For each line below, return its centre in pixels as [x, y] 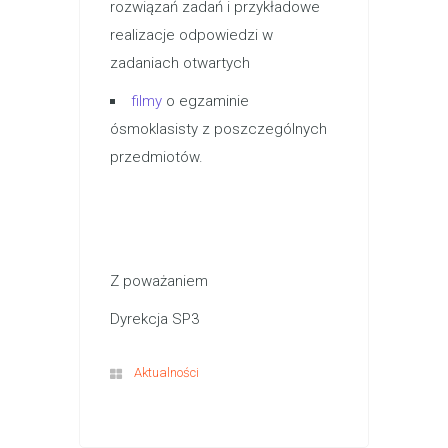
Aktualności [166, 372]
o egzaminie [205, 101]
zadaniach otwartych [180, 63]
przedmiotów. [156, 157]
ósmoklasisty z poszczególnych [218, 129]
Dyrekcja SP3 [154, 319]
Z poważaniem [159, 281]
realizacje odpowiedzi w [191, 35]
